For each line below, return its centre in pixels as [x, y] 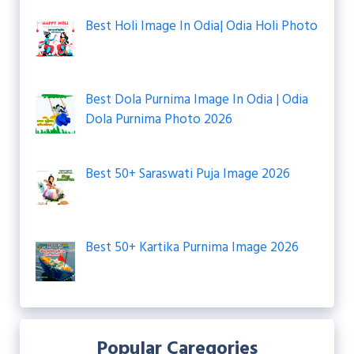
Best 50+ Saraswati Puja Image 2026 [187, 174]
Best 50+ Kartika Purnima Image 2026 [192, 248]
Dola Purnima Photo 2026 [158, 120]
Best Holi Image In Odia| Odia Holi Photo [201, 27]
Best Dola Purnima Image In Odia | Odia [196, 100]
